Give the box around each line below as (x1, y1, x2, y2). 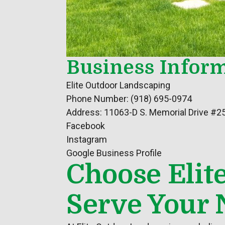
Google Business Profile (66, 148, 162, 158)
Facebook (66, 121, 105, 131)
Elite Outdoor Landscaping (66, 80, 170, 90)
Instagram (66, 134, 107, 145)
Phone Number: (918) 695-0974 (66, 93, 192, 104)
